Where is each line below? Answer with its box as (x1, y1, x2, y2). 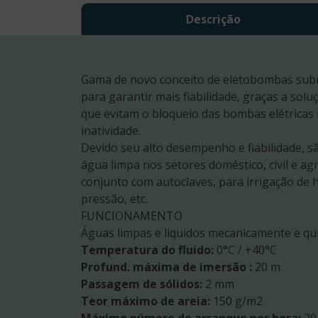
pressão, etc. (81, 191, 148, 207)
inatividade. (81, 123, 141, 139)
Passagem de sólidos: (81, 276, 202, 292)
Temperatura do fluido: (81, 242, 214, 258)
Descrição (185, 11, 241, 28)
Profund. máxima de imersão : (81, 259, 252, 275)
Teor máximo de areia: (81, 293, 210, 309)
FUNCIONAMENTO (81, 208, 182, 224)
